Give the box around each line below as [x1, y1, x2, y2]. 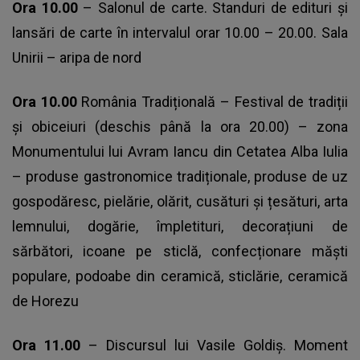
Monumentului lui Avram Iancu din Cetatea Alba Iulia [12, 143, 348, 161]
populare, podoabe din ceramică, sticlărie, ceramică [12, 268, 348, 285]
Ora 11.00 [12, 337, 88, 354]
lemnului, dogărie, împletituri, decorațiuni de [12, 218, 348, 235]
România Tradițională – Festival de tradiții [81, 93, 349, 111]
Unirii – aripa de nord [12, 49, 141, 67]
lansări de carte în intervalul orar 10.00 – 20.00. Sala [12, 24, 348, 42]
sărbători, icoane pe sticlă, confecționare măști [12, 243, 348, 260]
